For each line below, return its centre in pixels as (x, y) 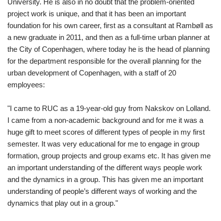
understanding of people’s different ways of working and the (102, 191)
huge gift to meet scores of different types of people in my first (106, 132)
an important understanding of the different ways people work (105, 168)
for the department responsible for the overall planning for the (104, 61)
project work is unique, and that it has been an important (97, 14)
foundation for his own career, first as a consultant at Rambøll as (110, 26)
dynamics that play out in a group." (63, 203)
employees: (26, 85)
